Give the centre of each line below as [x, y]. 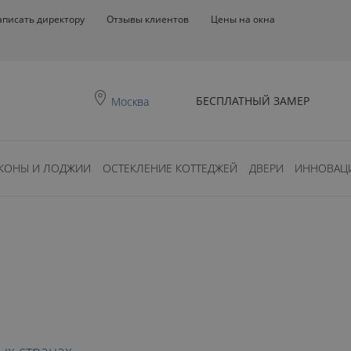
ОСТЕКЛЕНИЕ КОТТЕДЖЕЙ [170, 168]
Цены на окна [243, 19]
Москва [130, 101]
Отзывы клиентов [148, 19]
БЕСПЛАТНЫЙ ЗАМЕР [253, 101]
